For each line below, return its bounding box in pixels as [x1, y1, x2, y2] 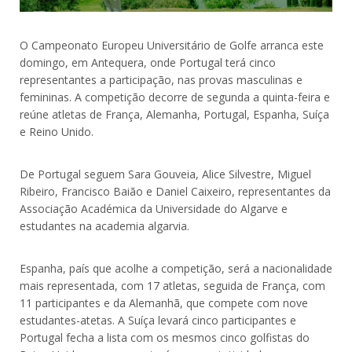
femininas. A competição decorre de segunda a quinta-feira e [20, 90, 330, 105]
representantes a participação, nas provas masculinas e [20, 72, 302, 88]
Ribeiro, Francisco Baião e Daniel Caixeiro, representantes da [20, 184, 331, 200]
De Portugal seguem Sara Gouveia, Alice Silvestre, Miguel [20, 167, 311, 182]
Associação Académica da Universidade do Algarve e [20, 201, 288, 217]
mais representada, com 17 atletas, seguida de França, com [20, 278, 325, 294]
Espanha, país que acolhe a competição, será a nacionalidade [20, 261, 332, 277]
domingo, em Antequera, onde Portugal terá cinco [20, 55, 276, 71]
